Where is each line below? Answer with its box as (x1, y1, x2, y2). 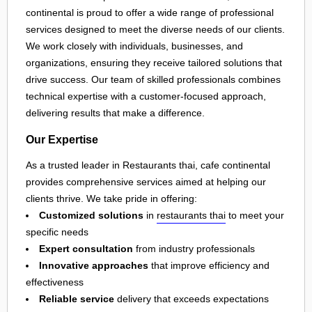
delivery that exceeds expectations (114, 293, 269, 305)
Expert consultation (39, 243, 133, 255)
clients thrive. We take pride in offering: (26, 193, 197, 205)
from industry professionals (133, 243, 255, 255)
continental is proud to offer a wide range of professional (26, 7, 274, 19)
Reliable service (39, 293, 114, 305)
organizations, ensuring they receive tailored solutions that (26, 57, 282, 69)
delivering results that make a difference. (26, 107, 205, 119)
